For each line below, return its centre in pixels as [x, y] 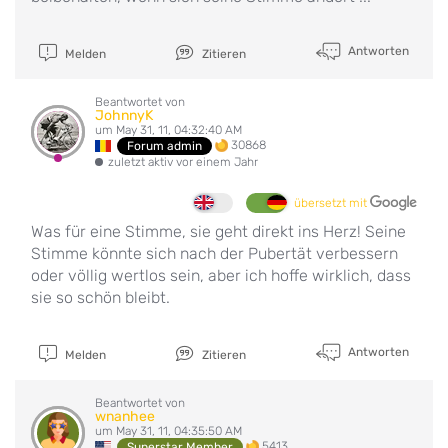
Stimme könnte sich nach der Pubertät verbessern [214, 253]
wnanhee [125, 416]
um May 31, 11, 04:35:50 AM [168, 430]
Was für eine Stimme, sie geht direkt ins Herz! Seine [218, 231]
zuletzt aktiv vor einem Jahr [183, 161]
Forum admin [165, 145]
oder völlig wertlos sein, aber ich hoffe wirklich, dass [221, 275]
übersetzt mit [332, 202]
